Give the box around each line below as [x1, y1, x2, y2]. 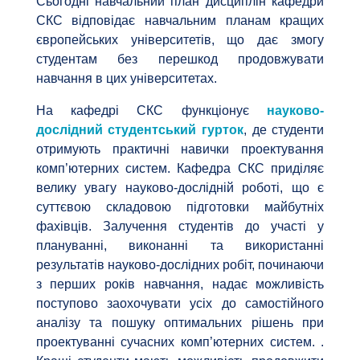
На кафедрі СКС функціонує [35, 104, 268, 118]
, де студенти [243, 123, 325, 137]
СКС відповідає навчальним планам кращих [35, 14, 325, 28]
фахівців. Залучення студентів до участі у [35, 219, 325, 234]
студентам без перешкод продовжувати [35, 52, 325, 67]
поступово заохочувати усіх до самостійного [35, 297, 325, 311]
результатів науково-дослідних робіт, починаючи [35, 258, 325, 272]
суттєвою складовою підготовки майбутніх [35, 200, 325, 215]
